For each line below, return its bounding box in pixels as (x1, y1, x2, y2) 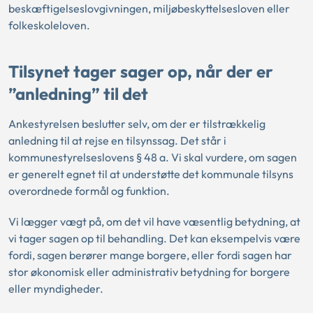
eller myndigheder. (8, 281, 103, 296)
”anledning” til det (8, 83, 152, 105)
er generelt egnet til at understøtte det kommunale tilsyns (8, 166, 293, 181)
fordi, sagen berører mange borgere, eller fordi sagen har (8, 247, 292, 262)
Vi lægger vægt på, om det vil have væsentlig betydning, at (8, 214, 300, 228)
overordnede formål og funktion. (8, 183, 170, 198)
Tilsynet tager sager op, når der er (8, 61, 273, 82)
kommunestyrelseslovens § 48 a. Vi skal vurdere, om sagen (8, 150, 297, 164)
